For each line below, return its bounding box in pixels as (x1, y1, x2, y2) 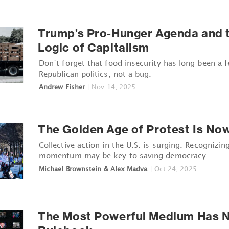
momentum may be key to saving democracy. (39, 150, 209, 160)
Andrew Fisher (39, 82, 85, 91)
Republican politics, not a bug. (39, 68, 152, 78)
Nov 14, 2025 (91, 82, 136, 91)
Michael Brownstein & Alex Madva (39, 164, 148, 173)
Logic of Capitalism (38, 40, 150, 55)
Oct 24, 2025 (154, 164, 197, 173)
